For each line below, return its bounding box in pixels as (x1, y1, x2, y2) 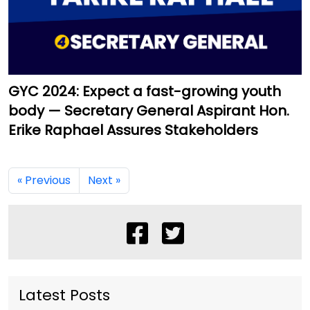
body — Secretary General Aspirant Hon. (8, 101, 289, 121)
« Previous (17, 172, 71, 189)
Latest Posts (19, 284, 110, 307)
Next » (88, 172, 120, 189)
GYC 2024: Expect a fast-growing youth (8, 82, 281, 102)
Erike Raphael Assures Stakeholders (8, 120, 258, 140)
